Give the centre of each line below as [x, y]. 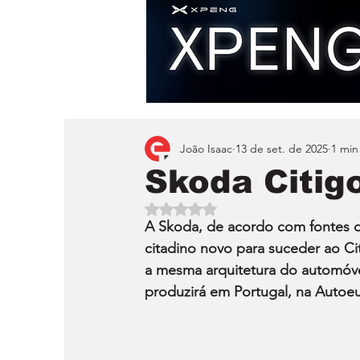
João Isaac [206, 148]
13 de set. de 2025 [282, 148]
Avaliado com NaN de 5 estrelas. [261, 208]
